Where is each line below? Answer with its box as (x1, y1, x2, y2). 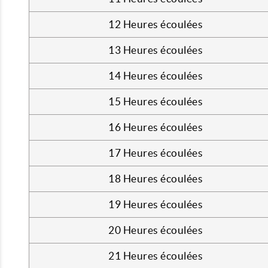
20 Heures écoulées (108, 224, 203, 236)
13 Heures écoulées (108, 44, 203, 56)
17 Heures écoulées (108, 147, 203, 159)
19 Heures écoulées (108, 199, 203, 210)
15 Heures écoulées (108, 96, 203, 107)
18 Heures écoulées (108, 173, 203, 184)
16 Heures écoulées (108, 121, 203, 133)
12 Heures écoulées (108, 19, 203, 30)
